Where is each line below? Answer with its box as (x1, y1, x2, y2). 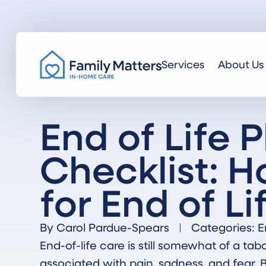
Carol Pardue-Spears (53, 220, 170, 235)
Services (161, 57, 205, 71)
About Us (217, 57, 264, 71)
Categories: (191, 220, 255, 235)
